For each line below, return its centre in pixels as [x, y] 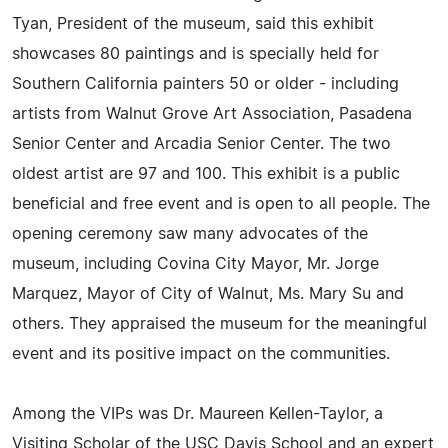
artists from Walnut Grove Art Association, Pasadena [212, 113]
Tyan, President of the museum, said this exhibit [193, 23]
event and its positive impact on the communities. [201, 353]
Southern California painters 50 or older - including [205, 83]
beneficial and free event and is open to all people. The [221, 203]
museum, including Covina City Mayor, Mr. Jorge [195, 263]
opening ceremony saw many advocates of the [190, 233]
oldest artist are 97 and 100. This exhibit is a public [206, 173]
